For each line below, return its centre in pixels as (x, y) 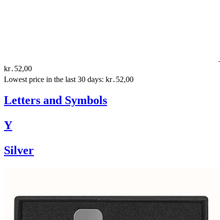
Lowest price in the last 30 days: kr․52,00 (69, 79)
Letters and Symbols (55, 100)
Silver (19, 151)
